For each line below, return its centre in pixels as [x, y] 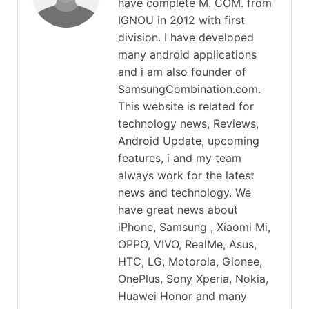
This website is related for [186, 107]
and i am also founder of [182, 72]
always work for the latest [186, 176]
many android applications [187, 55]
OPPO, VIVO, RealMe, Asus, [187, 245]
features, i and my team [180, 158]
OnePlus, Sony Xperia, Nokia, [193, 279]
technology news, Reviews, [188, 124]
